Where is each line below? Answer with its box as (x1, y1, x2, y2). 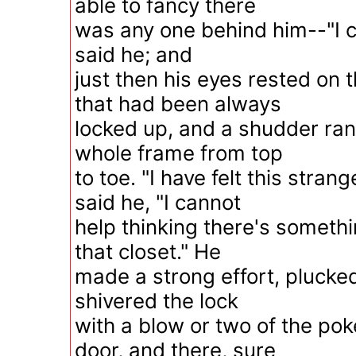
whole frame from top (75, 141, 283, 165)
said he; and (75, 42, 192, 67)
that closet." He (75, 239, 221, 264)
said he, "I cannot (75, 190, 241, 215)
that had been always (75, 91, 281, 116)
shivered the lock (75, 288, 238, 313)
